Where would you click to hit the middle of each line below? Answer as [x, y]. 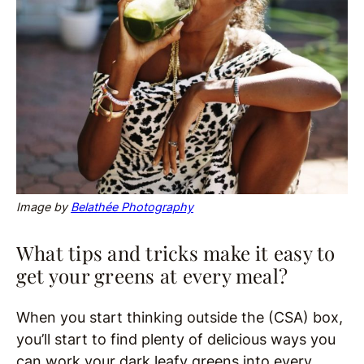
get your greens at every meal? [152, 275]
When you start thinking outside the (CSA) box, [180, 317]
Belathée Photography [132, 206]
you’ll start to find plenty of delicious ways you [176, 339]
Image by [43, 206]
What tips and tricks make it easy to [176, 252]
